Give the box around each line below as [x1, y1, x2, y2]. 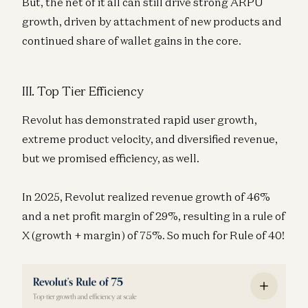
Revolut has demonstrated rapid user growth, [22, 113, 257, 127]
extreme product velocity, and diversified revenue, [22, 132, 278, 146]
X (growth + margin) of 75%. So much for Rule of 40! [22, 228, 285, 243]
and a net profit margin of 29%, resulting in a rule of [22, 209, 285, 223]
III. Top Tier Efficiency [22, 82, 144, 100]
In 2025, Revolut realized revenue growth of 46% [22, 190, 270, 204]
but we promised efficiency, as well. [22, 151, 199, 166]
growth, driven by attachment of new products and [22, 14, 282, 29]
